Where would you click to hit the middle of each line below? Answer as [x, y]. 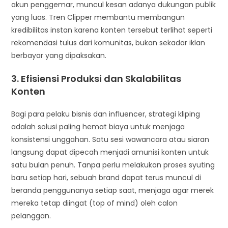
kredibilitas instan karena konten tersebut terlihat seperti [112, 30]
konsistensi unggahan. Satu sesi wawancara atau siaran [110, 139]
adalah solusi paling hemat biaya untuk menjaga [98, 126]
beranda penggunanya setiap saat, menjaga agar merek [113, 190]
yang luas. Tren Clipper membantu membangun [98, 17]
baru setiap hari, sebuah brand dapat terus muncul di [106, 177]
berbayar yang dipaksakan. [59, 55]
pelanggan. [31, 216]
